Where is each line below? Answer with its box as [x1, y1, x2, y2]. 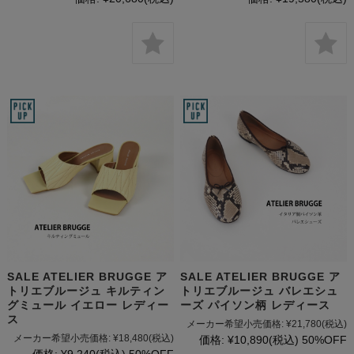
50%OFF [302, 333, 348, 347]
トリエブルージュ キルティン [6, 284, 165, 298]
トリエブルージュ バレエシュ [180, 284, 339, 298]
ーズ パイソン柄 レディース [180, 299, 331, 312]
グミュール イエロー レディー [6, 299, 169, 312]
